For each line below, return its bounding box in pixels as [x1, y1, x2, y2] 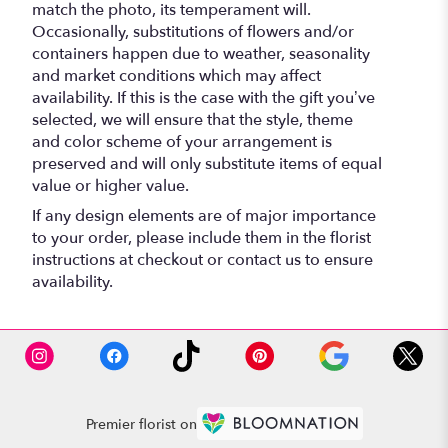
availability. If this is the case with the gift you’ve [32, 87, 375, 110]
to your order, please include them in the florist [32, 227, 371, 250]
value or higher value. [32, 175, 189, 198]
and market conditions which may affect [32, 65, 321, 88]
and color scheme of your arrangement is [32, 131, 332, 154]
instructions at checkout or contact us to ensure [32, 249, 373, 272]
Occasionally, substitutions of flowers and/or [32, 21, 354, 44]
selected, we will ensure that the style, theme [32, 109, 353, 132]
